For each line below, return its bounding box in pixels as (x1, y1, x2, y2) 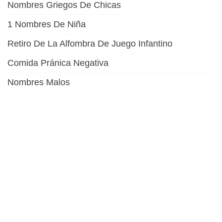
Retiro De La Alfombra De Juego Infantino (7, 38, 172, 49)
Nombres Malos (7, 77, 70, 87)
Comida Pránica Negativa (7, 57, 109, 68)
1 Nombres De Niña (7, 19, 86, 29)
